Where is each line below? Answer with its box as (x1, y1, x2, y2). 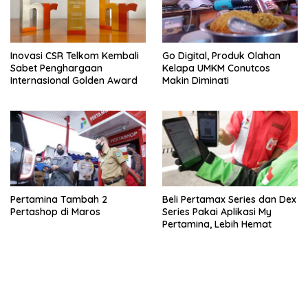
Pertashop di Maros (10, 206, 100, 219)
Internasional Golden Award (10, 74, 137, 87)
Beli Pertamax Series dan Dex (162, 193, 296, 206)
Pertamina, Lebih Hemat (162, 218, 272, 231)
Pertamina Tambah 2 (10, 193, 107, 206)
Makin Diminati (162, 74, 229, 87)
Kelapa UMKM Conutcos (162, 61, 270, 74)
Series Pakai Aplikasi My (162, 206, 272, 219)
